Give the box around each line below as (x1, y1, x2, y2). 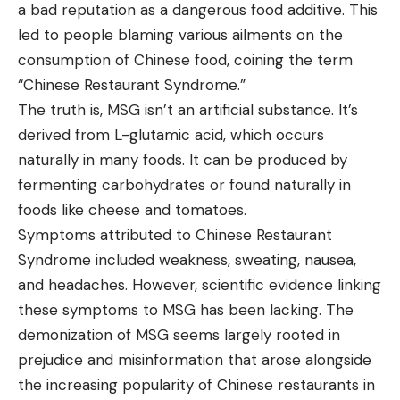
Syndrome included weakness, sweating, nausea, (18, 249, 356, 270)
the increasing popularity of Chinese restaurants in (18, 374, 375, 395)
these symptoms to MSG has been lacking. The (18, 299, 354, 320)
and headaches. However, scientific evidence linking (18, 274, 381, 295)
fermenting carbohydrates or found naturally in (18, 174, 351, 195)
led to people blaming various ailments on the (18, 24, 343, 45)
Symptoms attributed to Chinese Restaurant (18, 224, 332, 245)
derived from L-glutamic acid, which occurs (18, 124, 324, 145)
